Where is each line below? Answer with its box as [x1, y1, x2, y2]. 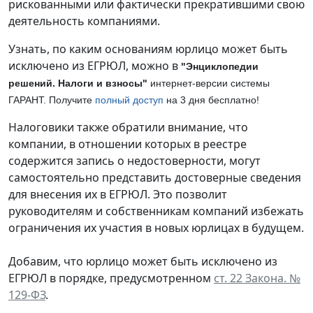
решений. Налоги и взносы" [8, 77, 147, 89]
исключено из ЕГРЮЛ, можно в [8, 57, 181, 73]
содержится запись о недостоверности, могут [8, 152, 261, 168]
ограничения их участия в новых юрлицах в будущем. [8, 219, 304, 235]
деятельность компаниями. [8, 13, 160, 29]
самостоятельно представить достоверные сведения [8, 169, 301, 185]
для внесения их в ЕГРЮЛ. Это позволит [8, 186, 227, 202]
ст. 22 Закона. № [214, 270, 300, 286]
